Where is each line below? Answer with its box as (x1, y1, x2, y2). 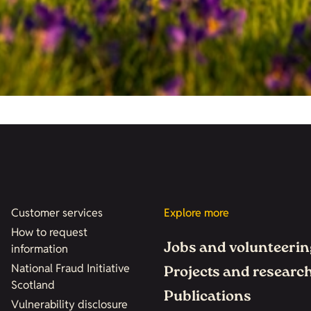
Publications (164, 287, 251, 308)
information (10, 242, 68, 256)
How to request (10, 225, 87, 239)
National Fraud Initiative (10, 261, 130, 276)
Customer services (10, 205, 103, 220)
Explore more (164, 205, 229, 220)
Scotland (10, 278, 55, 292)
